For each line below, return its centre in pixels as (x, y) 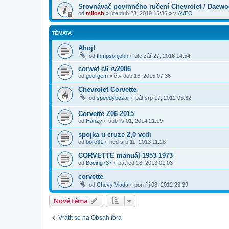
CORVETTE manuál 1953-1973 (125, 155)
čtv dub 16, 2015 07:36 (142, 76)
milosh (95, 13)
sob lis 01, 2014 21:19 (135, 120)
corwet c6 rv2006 (105, 69)
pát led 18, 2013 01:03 (145, 162)
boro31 (95, 141)
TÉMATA (62, 33)
